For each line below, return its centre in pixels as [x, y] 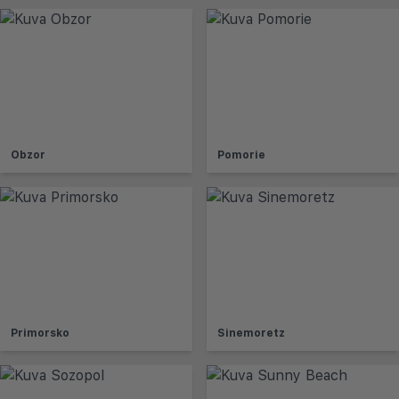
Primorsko [40, 333]
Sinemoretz [251, 333]
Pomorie [241, 155]
